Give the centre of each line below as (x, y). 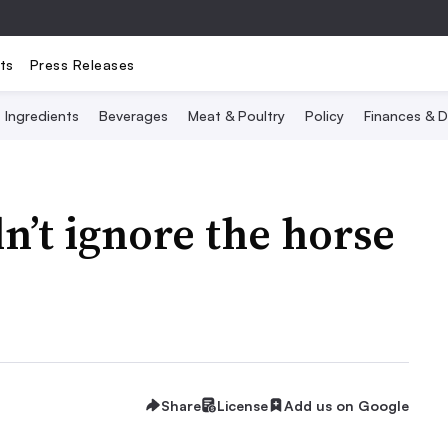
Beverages (133, 115)
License (242, 405)
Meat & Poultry (236, 115)
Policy (324, 115)
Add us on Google (346, 405)
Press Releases (82, 64)
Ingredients (42, 115)
